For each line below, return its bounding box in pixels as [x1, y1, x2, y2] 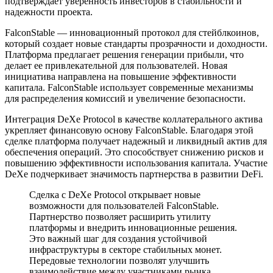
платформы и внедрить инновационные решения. [29, 222, 237, 233]
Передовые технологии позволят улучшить [29, 255, 209, 266]
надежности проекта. [5, 6, 93, 17]
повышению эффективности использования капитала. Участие [5, 157, 268, 168]
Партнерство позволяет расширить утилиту [29, 211, 211, 222]
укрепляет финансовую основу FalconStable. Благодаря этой [5, 124, 253, 135]
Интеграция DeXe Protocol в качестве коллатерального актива [5, 113, 263, 124]
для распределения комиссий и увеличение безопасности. [5, 93, 246, 104]
